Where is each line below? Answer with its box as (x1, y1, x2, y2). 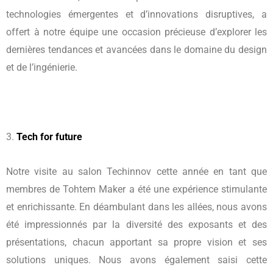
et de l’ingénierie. (6, 61, 77, 73)
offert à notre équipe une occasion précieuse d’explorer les (6, 26, 267, 38)
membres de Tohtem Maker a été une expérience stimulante (6, 183, 267, 195)
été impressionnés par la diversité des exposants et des (6, 218, 267, 230)
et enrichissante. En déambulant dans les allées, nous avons (6, 200, 267, 213)
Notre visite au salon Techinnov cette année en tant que (6, 165, 267, 177)
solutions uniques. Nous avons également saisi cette (6, 253, 267, 266)
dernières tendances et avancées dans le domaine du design (6, 43, 267, 55)
